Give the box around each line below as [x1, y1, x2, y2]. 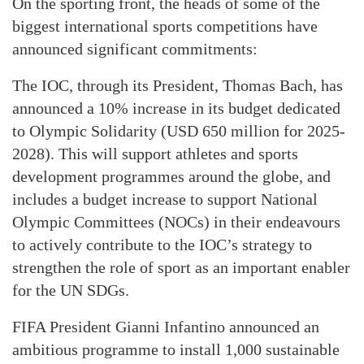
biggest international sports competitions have [12, 17, 318, 35]
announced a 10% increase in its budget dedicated [12, 99, 340, 117]
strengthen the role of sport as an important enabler [12, 258, 350, 276]
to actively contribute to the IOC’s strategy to [12, 236, 312, 253]
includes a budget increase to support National [12, 190, 318, 208]
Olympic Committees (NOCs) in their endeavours [12, 213, 340, 231]
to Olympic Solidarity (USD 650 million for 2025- [12, 122, 345, 140]
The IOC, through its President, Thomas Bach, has [12, 76, 343, 94]
